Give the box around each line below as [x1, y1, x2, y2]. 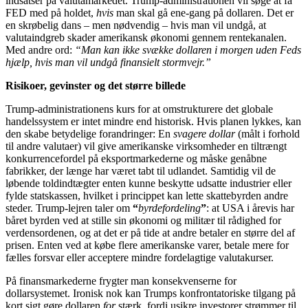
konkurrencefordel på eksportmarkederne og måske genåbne [5, 152, 267, 164]
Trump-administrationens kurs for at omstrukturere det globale [5, 102, 273, 115]
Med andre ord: [5, 43, 75, 56]
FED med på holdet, [5, 6, 96, 19]
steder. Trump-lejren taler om [5, 201, 133, 214]
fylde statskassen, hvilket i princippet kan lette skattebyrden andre [5, 189, 288, 201]
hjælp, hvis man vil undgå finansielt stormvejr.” [5, 56, 211, 68]
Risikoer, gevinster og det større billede [5, 79, 186, 91]
